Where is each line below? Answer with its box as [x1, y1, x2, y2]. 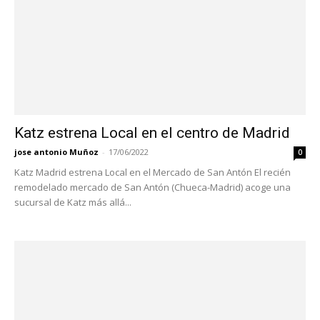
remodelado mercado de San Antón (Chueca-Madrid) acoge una [14, 180, 291, 194]
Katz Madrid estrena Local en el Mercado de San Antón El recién [14, 165, 291, 179]
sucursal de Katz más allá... [14, 195, 131, 209]
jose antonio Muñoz [14, 146, 99, 157]
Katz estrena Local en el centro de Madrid [14, 124, 290, 141]
